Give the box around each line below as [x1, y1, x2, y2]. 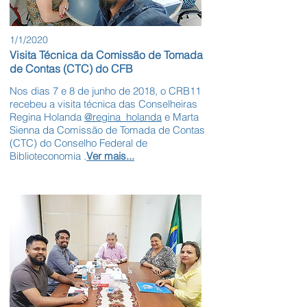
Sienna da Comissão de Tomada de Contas [10, 123, 205, 137]
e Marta [162, 110, 199, 124]
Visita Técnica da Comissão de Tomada [10, 48, 203, 62]
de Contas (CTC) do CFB [10, 62, 133, 76]
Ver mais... [86, 149, 134, 163]
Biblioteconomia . [10, 149, 86, 163]
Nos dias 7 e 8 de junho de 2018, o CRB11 [10, 84, 201, 98]
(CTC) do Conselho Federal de [10, 136, 147, 150]
